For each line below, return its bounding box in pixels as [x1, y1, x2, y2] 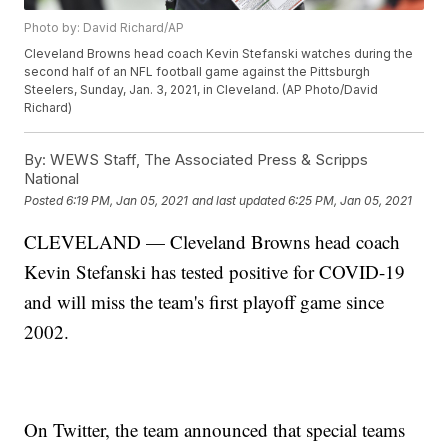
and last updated [192, 192, 286, 208]
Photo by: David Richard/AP [24, 20, 185, 36]
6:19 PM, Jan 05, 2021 [66, 192, 189, 208]
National [24, 169, 80, 189]
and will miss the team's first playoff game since [24, 289, 385, 315]
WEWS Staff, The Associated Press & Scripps [46, 150, 369, 170]
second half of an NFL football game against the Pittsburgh [24, 64, 371, 80]
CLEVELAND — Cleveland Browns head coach [24, 229, 401, 255]
